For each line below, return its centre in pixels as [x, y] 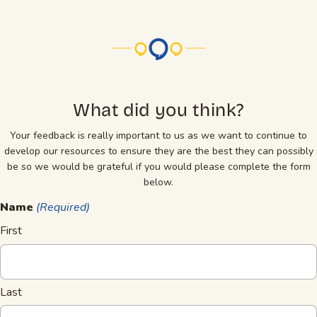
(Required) [63, 207]
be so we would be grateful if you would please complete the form [158, 167]
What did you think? [158, 110]
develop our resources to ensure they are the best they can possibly [158, 151]
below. [158, 183]
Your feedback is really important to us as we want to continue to [158, 136]
